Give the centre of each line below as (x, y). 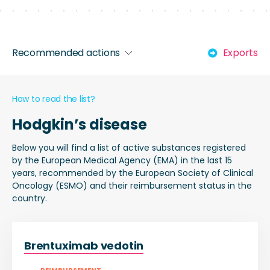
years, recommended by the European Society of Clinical (133, 173)
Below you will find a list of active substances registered (129, 148)
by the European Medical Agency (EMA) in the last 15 (122, 160)
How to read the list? (54, 99)
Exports (240, 53)
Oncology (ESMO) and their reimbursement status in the (132, 186)
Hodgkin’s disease (80, 124)
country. (30, 198)
